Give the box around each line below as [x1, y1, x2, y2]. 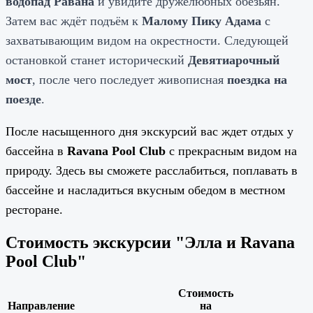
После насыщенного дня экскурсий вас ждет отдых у [6, 124, 293, 139]
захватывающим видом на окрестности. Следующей [6, 34, 289, 48]
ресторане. [6, 203, 63, 217]
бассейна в [6, 144, 64, 159]
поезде [6, 92, 41, 107]
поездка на [227, 73, 287, 87]
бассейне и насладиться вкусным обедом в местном [6, 183, 285, 198]
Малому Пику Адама [142, 14, 261, 29]
